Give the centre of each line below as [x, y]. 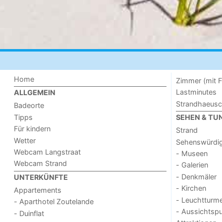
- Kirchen [191, 188]
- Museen [192, 154]
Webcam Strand [41, 164]
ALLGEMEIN [35, 93]
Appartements [38, 190]
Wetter [25, 140]
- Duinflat [29, 213]
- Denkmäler [196, 176]
